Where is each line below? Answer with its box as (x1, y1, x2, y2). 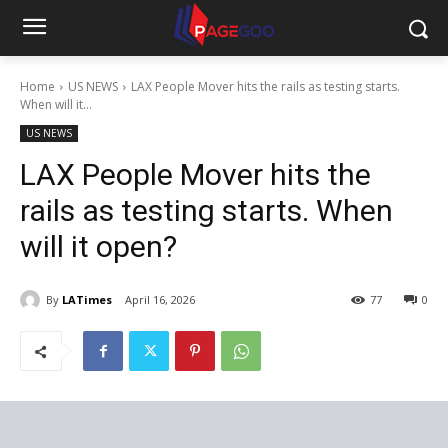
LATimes (62, 291, 112, 307)
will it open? (20, 229, 177, 264)
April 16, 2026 (125, 292, 195, 308)
